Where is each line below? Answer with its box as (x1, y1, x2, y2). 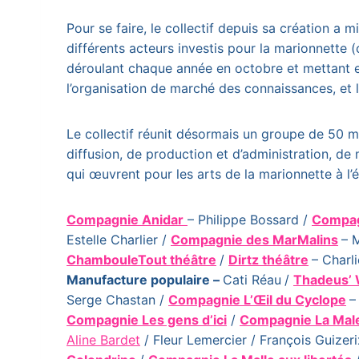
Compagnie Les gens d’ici (67, 312, 227, 328)
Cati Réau (223, 272, 281, 288)
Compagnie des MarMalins (171, 232, 338, 248)
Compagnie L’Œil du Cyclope (168, 292, 346, 308)
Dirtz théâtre (228, 252, 309, 268)
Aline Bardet (67, 332, 140, 348)
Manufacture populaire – (67, 272, 223, 288)
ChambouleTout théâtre (67, 252, 216, 268)
